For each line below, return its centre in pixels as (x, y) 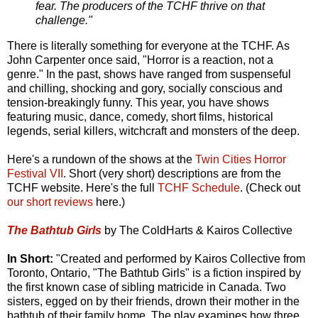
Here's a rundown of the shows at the (101, 159)
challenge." (64, 21)
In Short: (32, 258)
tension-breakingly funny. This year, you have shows (138, 102)
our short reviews (50, 202)
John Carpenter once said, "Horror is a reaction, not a (140, 60)
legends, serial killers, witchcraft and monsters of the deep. (155, 131)
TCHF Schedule (199, 187)
